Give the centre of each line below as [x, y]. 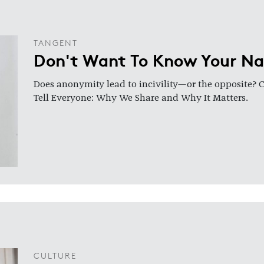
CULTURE [55, 255]
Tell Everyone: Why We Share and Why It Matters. [141, 98]
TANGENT [56, 43]
